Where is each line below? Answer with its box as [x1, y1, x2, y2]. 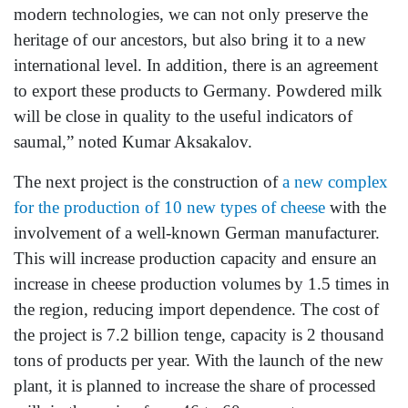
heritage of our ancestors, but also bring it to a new [14, 29, 366, 49]
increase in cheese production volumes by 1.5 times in [14, 273, 390, 293]
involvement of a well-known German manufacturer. [14, 222, 380, 242]
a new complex [282, 171, 388, 191]
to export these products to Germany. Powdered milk [14, 80, 382, 100]
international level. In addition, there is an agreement [14, 55, 378, 75]
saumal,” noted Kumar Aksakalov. [14, 131, 252, 151]
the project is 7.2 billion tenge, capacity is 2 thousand [14, 324, 384, 344]
